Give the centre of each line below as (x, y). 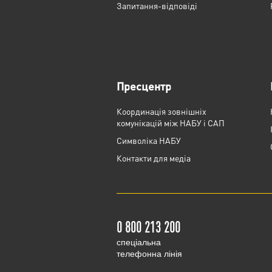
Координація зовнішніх (161, 111)
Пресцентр (144, 86)
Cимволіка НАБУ (149, 140)
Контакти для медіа (154, 158)
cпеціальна (139, 242)
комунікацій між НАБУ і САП (171, 123)
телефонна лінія (149, 254)
